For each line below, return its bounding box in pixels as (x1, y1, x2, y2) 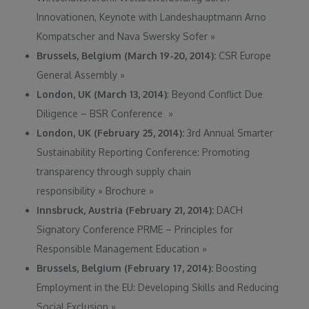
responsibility (37, 184, 99, 197)
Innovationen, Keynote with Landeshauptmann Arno (37, 10, 267, 23)
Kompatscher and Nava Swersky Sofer (37, 30, 211, 42)
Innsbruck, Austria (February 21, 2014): (37, 203, 215, 216)
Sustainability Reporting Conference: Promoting (37, 146, 250, 158)
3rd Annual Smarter (184, 126, 274, 139)
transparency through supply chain (37, 165, 192, 177)
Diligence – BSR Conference (37, 107, 169, 119)
